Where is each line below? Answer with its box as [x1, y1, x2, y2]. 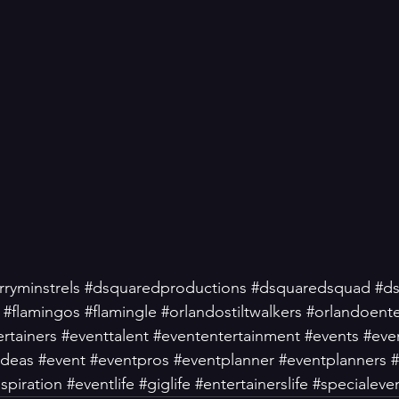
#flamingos [4, 302, 80, 322]
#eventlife [67, 374, 134, 394]
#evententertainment [153, 326, 300, 346]
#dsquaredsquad [251, 278, 370, 297]
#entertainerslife [195, 374, 308, 394]
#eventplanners [279, 350, 387, 370]
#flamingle [85, 302, 157, 322]
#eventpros [90, 350, 169, 370]
